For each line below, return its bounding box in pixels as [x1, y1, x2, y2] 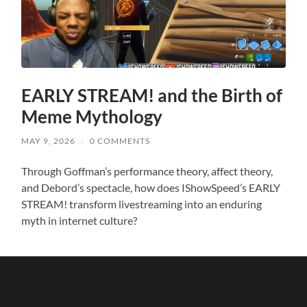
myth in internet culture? [21, 214, 138, 228]
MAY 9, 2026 [21, 136, 76, 147]
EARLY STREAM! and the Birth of [21, 84, 283, 107]
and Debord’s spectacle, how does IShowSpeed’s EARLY [21, 181, 281, 195]
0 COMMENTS [90, 136, 151, 147]
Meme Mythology [21, 106, 163, 128]
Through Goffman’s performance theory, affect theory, [21, 164, 273, 178]
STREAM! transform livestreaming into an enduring [21, 197, 262, 211]
